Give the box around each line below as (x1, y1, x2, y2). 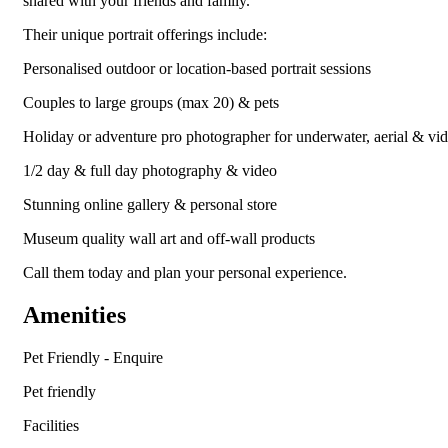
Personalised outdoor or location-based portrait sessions (23, 60, 371, 78)
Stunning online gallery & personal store (23, 196, 277, 214)
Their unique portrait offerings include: (23, 26, 267, 44)
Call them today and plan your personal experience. (23, 264, 347, 282)
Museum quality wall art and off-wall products (23, 230, 315, 248)
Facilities (23, 417, 79, 434)
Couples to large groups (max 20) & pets (23, 94, 279, 112)
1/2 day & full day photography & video (23, 162, 277, 180)
